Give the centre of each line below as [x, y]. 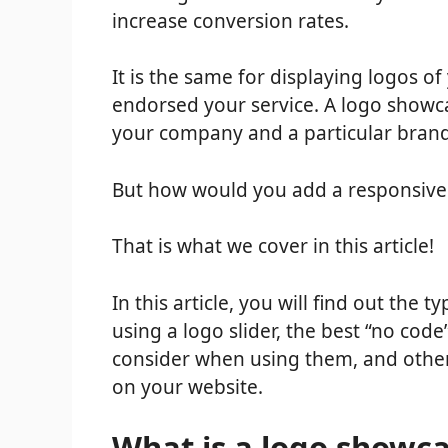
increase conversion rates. [230, 20]
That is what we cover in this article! [273, 246]
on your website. [187, 386]
